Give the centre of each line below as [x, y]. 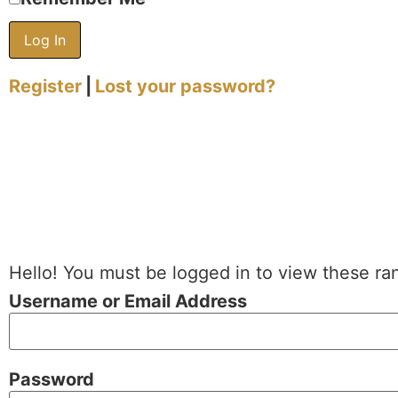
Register [45, 87]
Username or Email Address [128, 301]
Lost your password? [185, 87]
